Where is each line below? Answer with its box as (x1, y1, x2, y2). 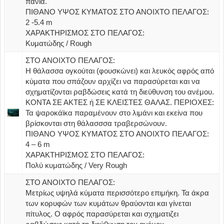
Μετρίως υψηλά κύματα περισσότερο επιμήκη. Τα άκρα (25, 188, 209, 197)
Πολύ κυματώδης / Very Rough (25, 160, 127, 169)
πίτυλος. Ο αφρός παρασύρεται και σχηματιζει (25, 209, 179, 218)
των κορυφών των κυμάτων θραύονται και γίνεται (25, 198, 191, 207)
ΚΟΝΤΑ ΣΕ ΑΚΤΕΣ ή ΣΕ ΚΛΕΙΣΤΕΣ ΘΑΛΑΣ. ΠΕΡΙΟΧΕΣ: (25, 97, 214, 106)
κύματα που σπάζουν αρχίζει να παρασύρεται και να (25, 76, 200, 85)
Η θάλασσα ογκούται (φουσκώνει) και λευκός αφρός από (25, 66, 214, 75)
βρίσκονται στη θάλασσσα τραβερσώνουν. (25, 118, 167, 127)
